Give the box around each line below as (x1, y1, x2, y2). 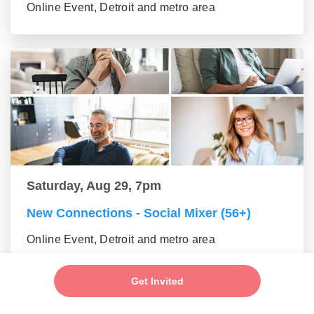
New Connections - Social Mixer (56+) (27, 206, 251, 221)
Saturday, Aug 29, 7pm (27, 179, 161, 193)
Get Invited (130, 275, 184, 287)
